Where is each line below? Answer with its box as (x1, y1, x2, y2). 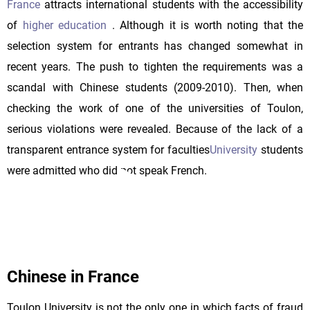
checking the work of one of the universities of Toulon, (7, 101, 303, 115)
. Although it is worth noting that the (111, 18, 303, 32)
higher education (22, 18, 112, 32)
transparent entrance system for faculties (7, 143, 210, 156)
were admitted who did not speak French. (7, 163, 207, 177)
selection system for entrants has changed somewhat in (7, 39, 303, 53)
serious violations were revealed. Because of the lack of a (7, 122, 303, 136)
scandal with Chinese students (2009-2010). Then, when (7, 80, 303, 94)
